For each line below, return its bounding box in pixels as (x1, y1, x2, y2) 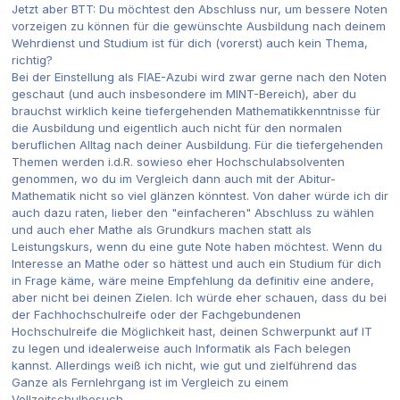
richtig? (12, 52, 53, 67)
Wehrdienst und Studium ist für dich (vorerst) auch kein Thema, (12, 35, 368, 50)
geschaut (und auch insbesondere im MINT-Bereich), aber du (12, 86, 356, 101)
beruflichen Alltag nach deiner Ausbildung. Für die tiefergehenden (12, 137, 383, 152)
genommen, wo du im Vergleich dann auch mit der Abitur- (12, 171, 336, 186)
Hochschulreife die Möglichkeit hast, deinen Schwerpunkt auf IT (12, 323, 372, 338)
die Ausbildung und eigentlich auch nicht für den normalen (12, 120, 342, 135)
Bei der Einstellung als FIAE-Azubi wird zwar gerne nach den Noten (12, 69, 387, 84)
